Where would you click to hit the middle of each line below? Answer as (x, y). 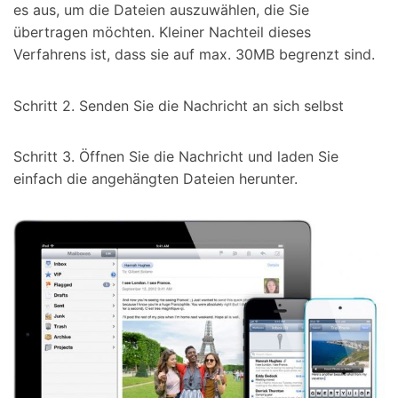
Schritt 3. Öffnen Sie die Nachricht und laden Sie (176, 157)
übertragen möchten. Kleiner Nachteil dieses (162, 32)
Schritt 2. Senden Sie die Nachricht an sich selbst (179, 105)
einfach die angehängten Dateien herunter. (155, 179)
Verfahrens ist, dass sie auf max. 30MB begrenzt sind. (194, 54)
